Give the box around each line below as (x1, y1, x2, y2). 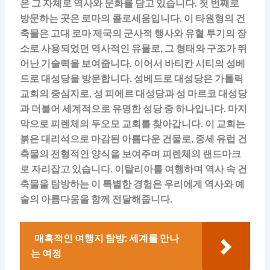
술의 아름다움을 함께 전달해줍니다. (19, 193, 172, 205)
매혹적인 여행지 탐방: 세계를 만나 (34, 233, 179, 245)
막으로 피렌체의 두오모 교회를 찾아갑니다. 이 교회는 (19, 118, 245, 130)
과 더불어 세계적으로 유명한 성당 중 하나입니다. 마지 (19, 102, 247, 115)
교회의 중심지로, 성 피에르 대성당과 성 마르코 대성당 (19, 87, 247, 99)
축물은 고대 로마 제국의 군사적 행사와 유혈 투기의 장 (19, 27, 246, 39)
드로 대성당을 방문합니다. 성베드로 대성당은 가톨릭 (19, 72, 243, 84)
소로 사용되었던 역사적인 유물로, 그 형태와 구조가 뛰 (19, 42, 247, 54)
